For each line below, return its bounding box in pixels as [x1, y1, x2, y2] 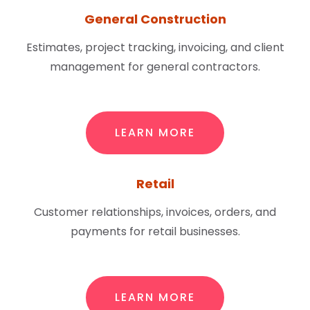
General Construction [84, 10, 226, 28]
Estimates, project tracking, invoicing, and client [26, 39, 284, 55]
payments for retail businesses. [70, 224, 240, 239]
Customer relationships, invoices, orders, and [34, 204, 276, 220]
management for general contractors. [50, 59, 260, 75]
